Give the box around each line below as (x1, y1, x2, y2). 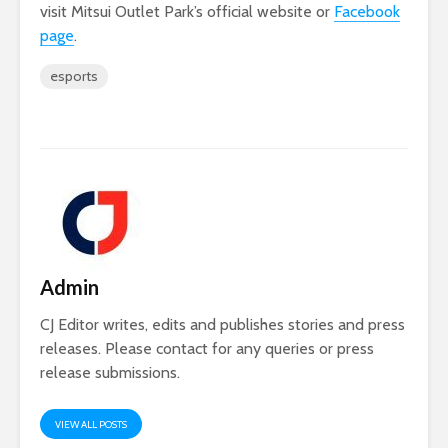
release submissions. (40, 363, 180, 383)
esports (50, 67, 98, 86)
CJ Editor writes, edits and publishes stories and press (40, 315, 405, 335)
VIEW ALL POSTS (55, 418, 127, 432)
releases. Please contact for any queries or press (40, 339, 374, 359)
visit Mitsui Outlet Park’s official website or (40, 2, 334, 22)
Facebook (334, 2, 400, 22)
